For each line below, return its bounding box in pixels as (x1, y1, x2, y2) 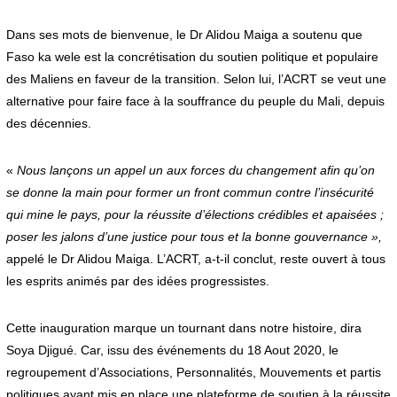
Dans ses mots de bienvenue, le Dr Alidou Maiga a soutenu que (5, 27, 362, 42)
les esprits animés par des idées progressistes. (5, 273, 269, 288)
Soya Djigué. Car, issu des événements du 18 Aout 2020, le (5, 342, 339, 357)
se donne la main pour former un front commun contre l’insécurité (5, 184, 374, 199)
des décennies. (5, 115, 91, 130)
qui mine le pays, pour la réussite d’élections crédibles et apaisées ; (5, 206, 384, 222)
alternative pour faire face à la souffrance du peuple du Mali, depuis (5, 93, 385, 108)
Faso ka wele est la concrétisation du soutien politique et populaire (5, 49, 378, 64)
